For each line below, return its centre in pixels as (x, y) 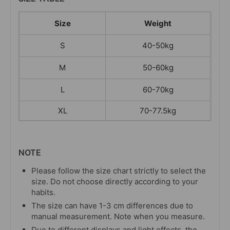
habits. (43, 193)
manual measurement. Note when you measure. (118, 217)
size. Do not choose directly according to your (115, 182)
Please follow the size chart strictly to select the (119, 171)
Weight (158, 24)
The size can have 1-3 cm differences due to (112, 206)
